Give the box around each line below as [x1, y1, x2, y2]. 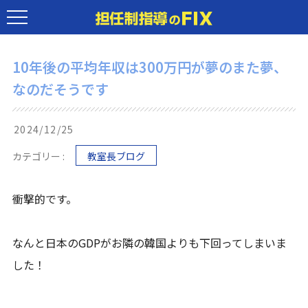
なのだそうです [12, 79, 109, 99]
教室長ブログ [87, 149, 146, 163]
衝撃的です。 [12, 190, 78, 207]
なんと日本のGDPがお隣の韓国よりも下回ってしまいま [12, 234, 287, 251]
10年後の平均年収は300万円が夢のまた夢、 [12, 57, 288, 77]
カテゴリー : [12, 149, 65, 163]
